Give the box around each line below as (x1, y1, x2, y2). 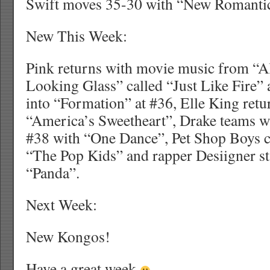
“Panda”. (26, 162, 80, 183)
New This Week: (26, 25, 127, 46)
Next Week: (26, 194, 97, 215)
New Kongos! (26, 226, 110, 246)
